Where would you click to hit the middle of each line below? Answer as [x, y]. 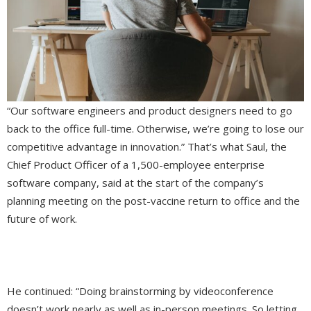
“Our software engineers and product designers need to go [150, 111]
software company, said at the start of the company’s [135, 183]
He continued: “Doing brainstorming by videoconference [140, 291]
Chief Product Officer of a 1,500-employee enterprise [136, 165]
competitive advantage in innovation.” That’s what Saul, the [147, 147]
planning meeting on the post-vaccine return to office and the [153, 201]
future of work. [43, 219]
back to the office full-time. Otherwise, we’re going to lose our [155, 129]
